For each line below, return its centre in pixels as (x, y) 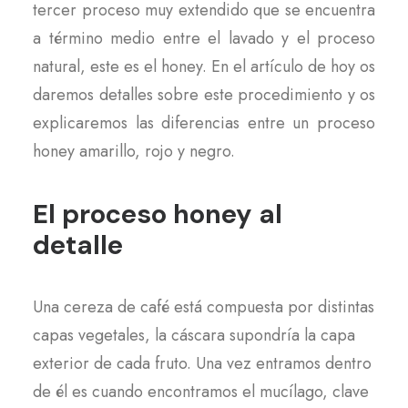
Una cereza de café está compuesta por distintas (204, 307)
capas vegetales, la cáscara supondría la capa (194, 335)
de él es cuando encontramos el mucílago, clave (201, 392)
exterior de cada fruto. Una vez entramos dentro (202, 363)
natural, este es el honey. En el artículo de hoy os (204, 66)
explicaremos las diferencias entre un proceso (204, 123)
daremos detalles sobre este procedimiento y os (204, 95)
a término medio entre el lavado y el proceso (204, 38)
